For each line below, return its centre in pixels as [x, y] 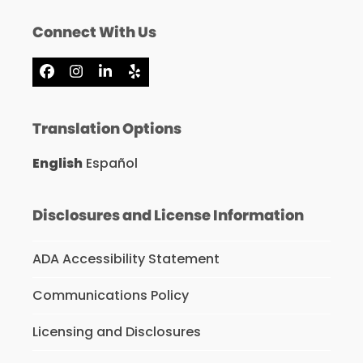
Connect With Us [94, 32]
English [57, 163]
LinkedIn [133, 78]
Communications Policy [110, 295]
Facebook [82, 78]
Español [111, 163]
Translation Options [107, 128]
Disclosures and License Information [168, 215]
